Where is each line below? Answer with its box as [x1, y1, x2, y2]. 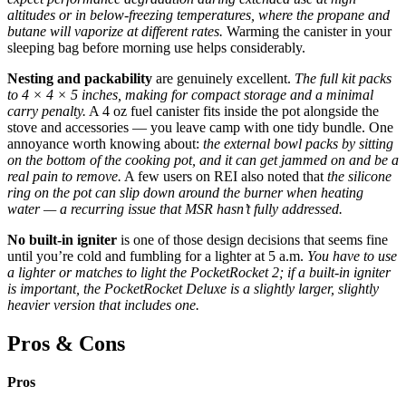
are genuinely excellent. [152, 71, 295, 87]
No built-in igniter [7, 232, 117, 248]
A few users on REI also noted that [121, 169, 327, 185]
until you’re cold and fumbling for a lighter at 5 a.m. [7, 248, 307, 265]
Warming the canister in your [223, 24, 391, 40]
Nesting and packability [7, 71, 152, 87]
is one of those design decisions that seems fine [117, 232, 388, 248]
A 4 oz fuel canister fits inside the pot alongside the [86, 103, 379, 120]
